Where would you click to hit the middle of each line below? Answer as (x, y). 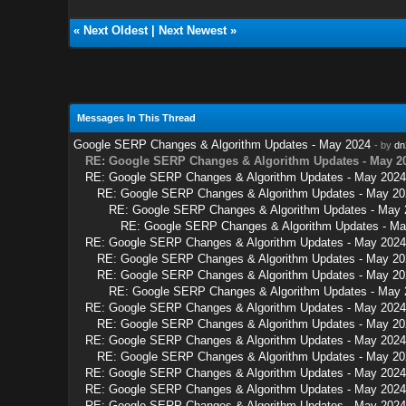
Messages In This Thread (136, 117)
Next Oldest (115, 30)
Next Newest (192, 30)
